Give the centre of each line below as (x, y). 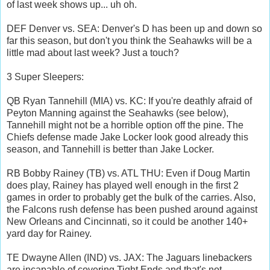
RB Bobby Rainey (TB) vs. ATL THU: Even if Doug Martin (128, 173)
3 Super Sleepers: (45, 77)
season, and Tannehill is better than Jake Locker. (110, 149)
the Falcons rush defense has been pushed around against (132, 209)
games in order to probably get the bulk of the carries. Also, (131, 197)
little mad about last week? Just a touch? (93, 52)
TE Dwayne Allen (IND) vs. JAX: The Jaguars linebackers (129, 257)
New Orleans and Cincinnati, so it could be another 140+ (127, 221)
